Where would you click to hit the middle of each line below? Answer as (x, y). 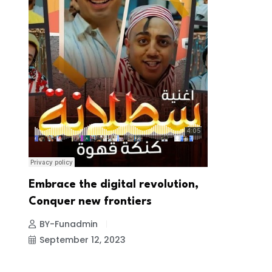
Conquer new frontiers (90, 201)
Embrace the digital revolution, (114, 184)
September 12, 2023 (83, 240)
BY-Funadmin (69, 224)
